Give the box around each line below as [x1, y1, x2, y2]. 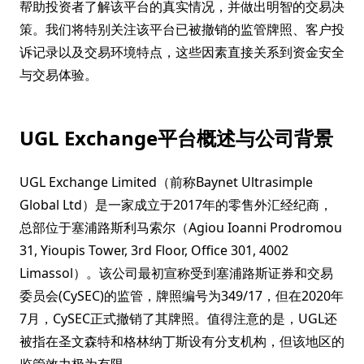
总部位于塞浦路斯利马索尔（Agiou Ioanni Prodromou [19, 219, 342, 236]
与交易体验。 [19, 66, 97, 84]
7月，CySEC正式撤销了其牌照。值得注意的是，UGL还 [19, 310, 337, 327]
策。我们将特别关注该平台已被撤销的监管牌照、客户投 [19, 20, 344, 38]
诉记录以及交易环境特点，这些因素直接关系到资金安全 [19, 43, 344, 61]
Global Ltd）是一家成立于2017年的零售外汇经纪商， [19, 196, 332, 214]
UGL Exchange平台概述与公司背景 [19, 124, 333, 151]
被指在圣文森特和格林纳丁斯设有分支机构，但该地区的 [19, 332, 344, 350]
